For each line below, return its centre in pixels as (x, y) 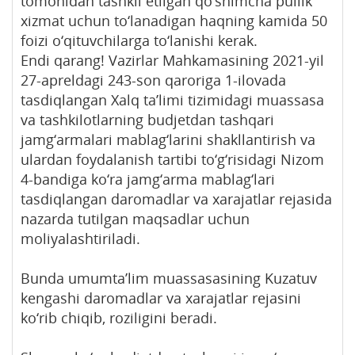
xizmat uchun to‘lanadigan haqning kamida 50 (174, 20)
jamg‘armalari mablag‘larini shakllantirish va (168, 139)
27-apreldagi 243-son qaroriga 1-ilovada (153, 80)
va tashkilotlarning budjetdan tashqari (147, 119)
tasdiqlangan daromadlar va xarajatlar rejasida (176, 198)
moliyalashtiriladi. (80, 238)
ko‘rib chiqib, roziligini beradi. (119, 317)
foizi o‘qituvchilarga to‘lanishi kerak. (139, 40)
